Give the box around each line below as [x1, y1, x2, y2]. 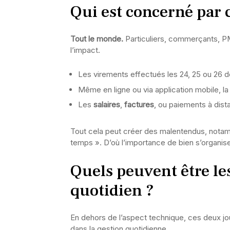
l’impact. [70, 45, 100, 55]
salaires [93, 100, 120, 109]
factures [124, 100, 154, 109]
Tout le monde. [70, 34, 123, 44]
